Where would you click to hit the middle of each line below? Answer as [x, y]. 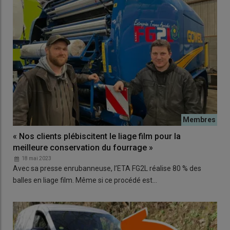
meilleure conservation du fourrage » [83, 147]
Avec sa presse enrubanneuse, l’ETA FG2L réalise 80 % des [107, 168]
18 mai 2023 [36, 158]
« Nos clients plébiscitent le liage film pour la [97, 136]
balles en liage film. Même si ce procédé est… [85, 180]
